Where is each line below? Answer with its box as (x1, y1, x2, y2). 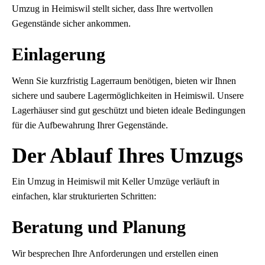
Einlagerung (12, 44, 105, 64)
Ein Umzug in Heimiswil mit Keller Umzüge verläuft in (12, 176, 219, 187)
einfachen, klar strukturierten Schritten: (12, 191, 156, 202)
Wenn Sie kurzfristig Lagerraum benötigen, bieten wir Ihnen (12, 76, 236, 86)
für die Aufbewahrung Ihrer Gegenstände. (12, 120, 168, 131)
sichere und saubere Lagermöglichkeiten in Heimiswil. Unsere (12, 91, 244, 101)
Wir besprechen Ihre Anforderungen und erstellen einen (12, 248, 218, 259)
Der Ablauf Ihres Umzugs (12, 144, 243, 168)
